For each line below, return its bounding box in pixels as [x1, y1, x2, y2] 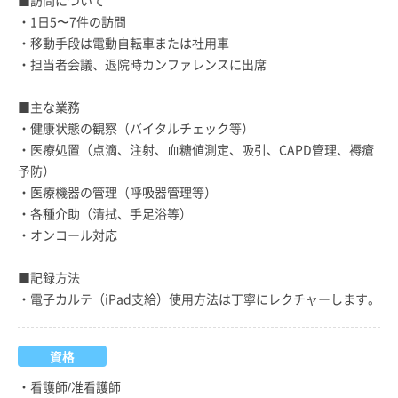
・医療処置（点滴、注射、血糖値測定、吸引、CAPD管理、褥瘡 [18, 139, 374, 158]
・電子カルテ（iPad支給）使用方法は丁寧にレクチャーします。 [18, 289, 380, 307]
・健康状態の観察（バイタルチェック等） [18, 118, 254, 137]
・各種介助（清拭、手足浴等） [18, 203, 192, 222]
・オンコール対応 [18, 225, 117, 243]
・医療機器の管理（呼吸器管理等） [18, 182, 217, 201]
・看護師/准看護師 [18, 377, 121, 395]
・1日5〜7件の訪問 [18, 12, 126, 30]
